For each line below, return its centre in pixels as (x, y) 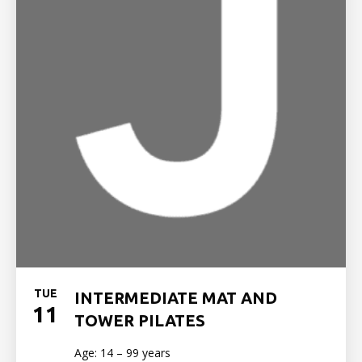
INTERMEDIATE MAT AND (176, 298)
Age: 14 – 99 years (122, 353)
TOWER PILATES (140, 320)
